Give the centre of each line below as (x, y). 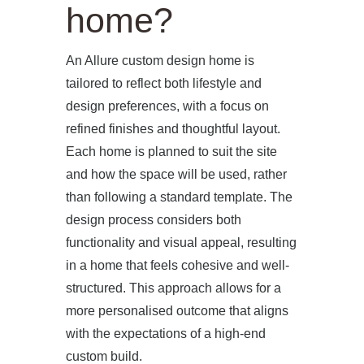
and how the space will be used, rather (176, 174)
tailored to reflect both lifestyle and (163, 83)
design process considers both (153, 219)
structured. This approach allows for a (173, 288)
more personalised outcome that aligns (177, 310)
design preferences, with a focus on (167, 106)
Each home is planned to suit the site (171, 151)
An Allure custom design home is (160, 60)
